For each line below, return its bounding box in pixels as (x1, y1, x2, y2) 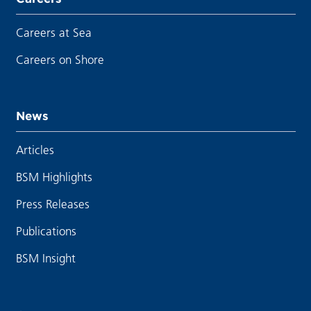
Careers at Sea (15, 24, 92, 40)
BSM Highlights (15, 169, 92, 185)
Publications (15, 224, 76, 239)
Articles (15, 142, 54, 158)
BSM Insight (15, 251, 76, 266)
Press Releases (15, 196, 90, 212)
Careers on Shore (15, 51, 104, 67)
